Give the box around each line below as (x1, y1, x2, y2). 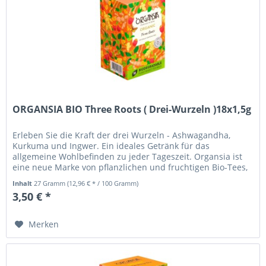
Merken (28, 218, 59, 230)
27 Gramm (34, 178, 68, 188)
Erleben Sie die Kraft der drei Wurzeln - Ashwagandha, (12, 129, 231, 141)
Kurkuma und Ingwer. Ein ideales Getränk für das (12, 140, 210, 151)
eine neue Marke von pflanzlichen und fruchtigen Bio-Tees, (12, 161, 248, 173)
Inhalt (12, 178, 34, 188)
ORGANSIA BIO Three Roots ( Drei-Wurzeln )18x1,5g (12, 102, 252, 116)
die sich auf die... (12, 172, 81, 183)
